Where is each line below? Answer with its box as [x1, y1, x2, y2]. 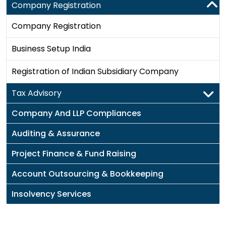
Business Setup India [12, 43, 91, 54]
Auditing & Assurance [12, 128, 100, 139]
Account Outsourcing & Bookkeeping [12, 168, 163, 180]
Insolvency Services [12, 188, 91, 200]
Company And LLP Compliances [12, 107, 141, 119]
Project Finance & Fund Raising [12, 148, 136, 159]
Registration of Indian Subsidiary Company [12, 66, 179, 77]
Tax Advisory [12, 87, 62, 99]
